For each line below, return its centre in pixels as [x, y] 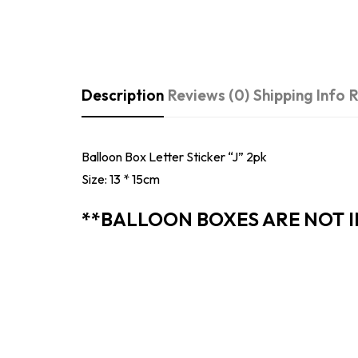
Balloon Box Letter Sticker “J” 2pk [174, 157]
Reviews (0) [209, 95]
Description [123, 95]
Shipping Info [299, 95]
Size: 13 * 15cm [121, 179]
